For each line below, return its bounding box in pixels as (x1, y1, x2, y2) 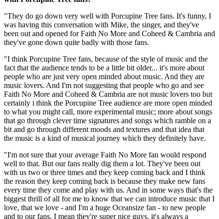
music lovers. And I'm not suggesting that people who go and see (4, 81, 204, 89)
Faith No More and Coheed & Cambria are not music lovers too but (4, 89, 212, 98)
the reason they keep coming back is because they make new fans (4, 176, 205, 185)
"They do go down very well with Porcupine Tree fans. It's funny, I (4, 11, 211, 20)
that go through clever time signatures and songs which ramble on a (4, 116, 211, 125)
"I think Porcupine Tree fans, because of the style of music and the (4, 54, 208, 63)
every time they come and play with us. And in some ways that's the (4, 185, 213, 194)
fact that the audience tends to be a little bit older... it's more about (4, 63, 204, 72)
